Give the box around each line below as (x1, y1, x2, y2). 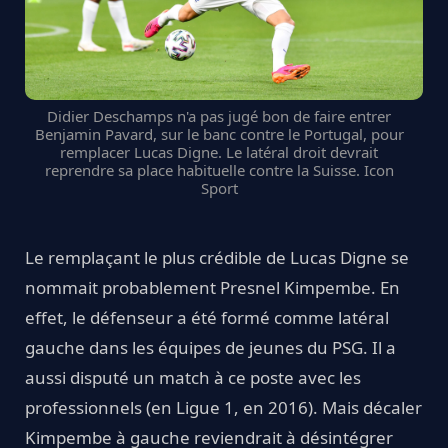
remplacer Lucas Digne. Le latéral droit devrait (60, 142, 378, 163)
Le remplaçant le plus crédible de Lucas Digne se (25, 246, 409, 270)
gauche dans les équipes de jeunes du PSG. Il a (25, 336, 396, 360)
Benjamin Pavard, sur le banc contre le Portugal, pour (34, 124, 404, 145)
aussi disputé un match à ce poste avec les (25, 366, 361, 390)
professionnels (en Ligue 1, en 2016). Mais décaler (25, 396, 422, 420)
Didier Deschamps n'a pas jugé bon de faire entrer (47, 106, 391, 127)
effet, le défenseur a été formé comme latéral (25, 306, 389, 330)
